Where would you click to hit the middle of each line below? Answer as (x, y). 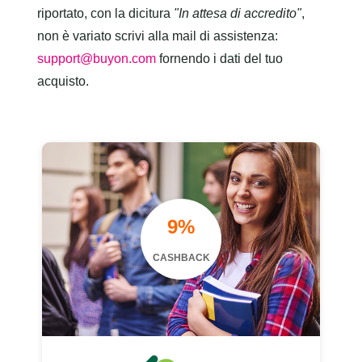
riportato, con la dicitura (106, 13)
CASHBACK (181, 257)
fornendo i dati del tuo (220, 59)
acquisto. (63, 81)
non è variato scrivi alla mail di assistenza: (158, 36)
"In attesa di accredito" (238, 13)
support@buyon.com (97, 59)
